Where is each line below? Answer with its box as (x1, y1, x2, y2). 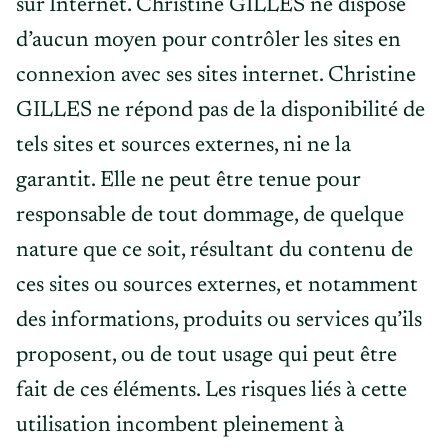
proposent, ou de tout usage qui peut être (16, 345, 397, 367)
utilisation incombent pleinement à (16, 415, 344, 437)
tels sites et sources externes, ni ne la (16, 135, 351, 157)
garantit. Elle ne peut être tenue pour (16, 170, 360, 192)
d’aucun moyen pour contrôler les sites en (16, 30, 401, 52)
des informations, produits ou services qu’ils (16, 310, 422, 332)
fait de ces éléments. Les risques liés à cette (16, 380, 407, 402)
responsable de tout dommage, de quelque (16, 205, 404, 227)
